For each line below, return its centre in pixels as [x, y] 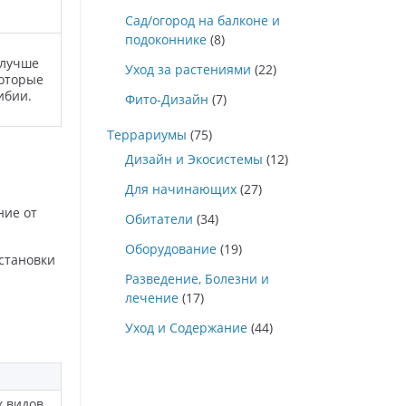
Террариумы [147, 135]
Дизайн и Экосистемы [194, 159]
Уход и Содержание [186, 328]
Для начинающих [181, 189]
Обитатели [159, 219]
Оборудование [171, 249]
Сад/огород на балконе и [203, 20]
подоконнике [166, 39]
